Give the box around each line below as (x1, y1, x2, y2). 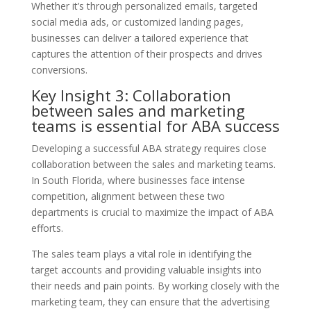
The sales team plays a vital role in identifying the (31, 246, 252, 260)
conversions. (31, 62, 87, 76)
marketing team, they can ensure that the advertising (31, 294, 269, 308)
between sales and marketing (31, 99, 245, 121)
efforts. (31, 221, 63, 235)
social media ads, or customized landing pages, (31, 15, 244, 28)
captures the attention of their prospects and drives (31, 47, 262, 60)
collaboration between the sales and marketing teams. (31, 157, 276, 171)
